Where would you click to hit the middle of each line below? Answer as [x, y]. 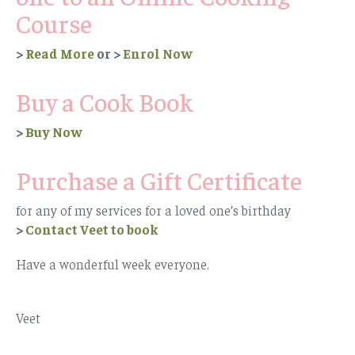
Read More [60, 53]
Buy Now [54, 131]
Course [56, 23]
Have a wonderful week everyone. [113, 263]
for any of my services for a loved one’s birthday [153, 210]
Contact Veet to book [92, 229]
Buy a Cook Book [105, 101]
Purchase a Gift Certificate [159, 179]
